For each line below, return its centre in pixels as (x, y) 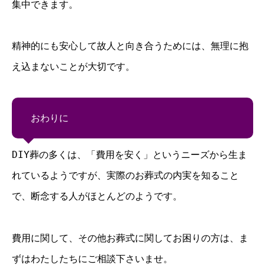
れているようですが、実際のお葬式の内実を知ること (125, 176)
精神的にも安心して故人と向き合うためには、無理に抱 (130, 46)
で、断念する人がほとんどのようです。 (97, 196)
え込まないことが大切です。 (73, 67)
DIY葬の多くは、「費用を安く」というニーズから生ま (130, 155)
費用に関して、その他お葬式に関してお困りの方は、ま (130, 238)
